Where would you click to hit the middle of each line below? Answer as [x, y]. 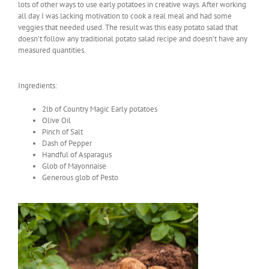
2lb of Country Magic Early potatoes [100, 109]
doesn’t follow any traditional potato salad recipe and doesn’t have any [133, 39]
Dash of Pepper [67, 143]
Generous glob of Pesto [80, 177]
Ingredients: [38, 86]
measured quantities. [52, 50]
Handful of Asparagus [77, 155]
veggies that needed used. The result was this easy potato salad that [128, 27]
